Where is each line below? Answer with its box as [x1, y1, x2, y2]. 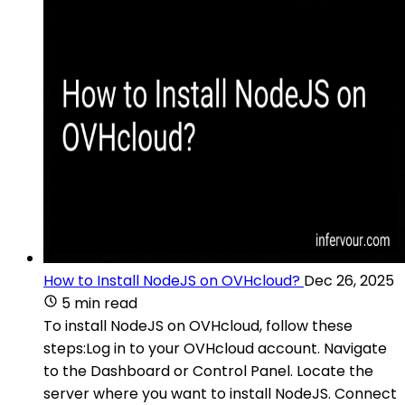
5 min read [61, 292, 137, 314]
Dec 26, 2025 [304, 269, 394, 291]
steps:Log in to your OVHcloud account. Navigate [43, 337, 387, 359]
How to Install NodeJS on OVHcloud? [43, 269, 300, 291]
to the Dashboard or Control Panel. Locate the [43, 360, 373, 381]
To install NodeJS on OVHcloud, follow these [43, 315, 353, 336]
